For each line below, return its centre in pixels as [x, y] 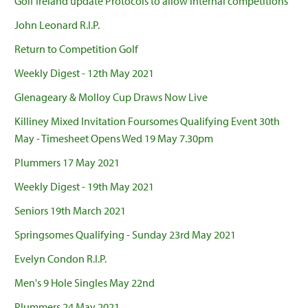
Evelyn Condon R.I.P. [60, 259]
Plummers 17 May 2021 [67, 163]
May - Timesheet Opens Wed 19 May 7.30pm [114, 139]
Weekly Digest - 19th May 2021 [84, 187]
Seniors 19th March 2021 [70, 211]
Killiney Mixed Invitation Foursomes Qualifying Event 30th [147, 121]
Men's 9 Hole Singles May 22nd [85, 283]
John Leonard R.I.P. [57, 25]
